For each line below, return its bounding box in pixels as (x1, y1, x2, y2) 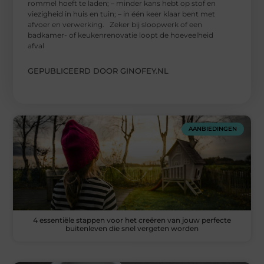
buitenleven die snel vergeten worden (65, 224, 199, 233)
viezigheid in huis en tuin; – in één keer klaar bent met (28, 9, 216, 18)
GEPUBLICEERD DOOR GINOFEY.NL (28, 65, 169, 75)
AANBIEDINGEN (188, 124, 237, 133)
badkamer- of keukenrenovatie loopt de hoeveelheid (28, 30, 214, 39)
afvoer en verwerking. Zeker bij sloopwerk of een (28, 19, 203, 29)
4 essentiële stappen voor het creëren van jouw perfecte (33, 216, 231, 225)
